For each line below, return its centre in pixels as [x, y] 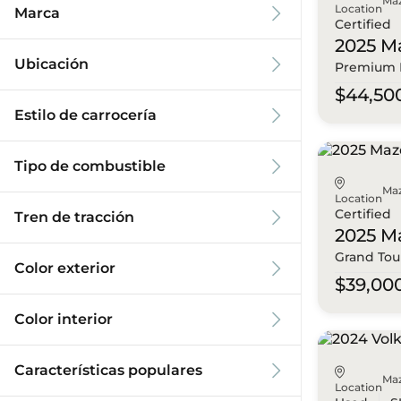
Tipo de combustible [90, 166]
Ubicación [51, 64]
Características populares [108, 370]
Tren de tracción [74, 217]
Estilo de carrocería [85, 115]
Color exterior [65, 268]
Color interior [64, 319]
